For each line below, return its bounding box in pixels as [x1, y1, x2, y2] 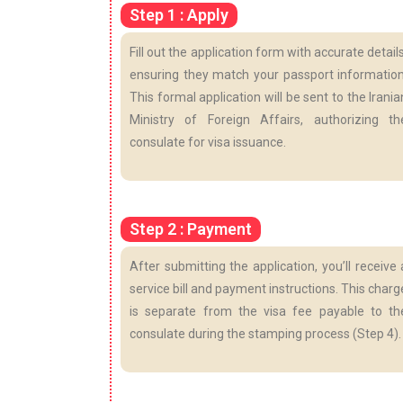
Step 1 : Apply [130, 4, 228, 24]
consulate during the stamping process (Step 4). [130, 326, 401, 341]
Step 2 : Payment [130, 219, 252, 238]
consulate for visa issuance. [130, 134, 286, 149]
